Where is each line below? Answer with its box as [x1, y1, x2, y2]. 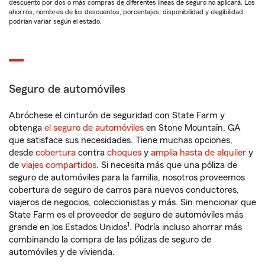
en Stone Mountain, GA [144, 123, 241, 132]
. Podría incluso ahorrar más [130, 222, 242, 232]
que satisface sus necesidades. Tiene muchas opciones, [9, 135, 232, 145]
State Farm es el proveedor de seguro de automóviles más [9, 210, 243, 219]
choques [107, 148, 141, 157]
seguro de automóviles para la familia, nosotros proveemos [9, 173, 245, 182]
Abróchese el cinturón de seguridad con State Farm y [9, 111, 225, 120]
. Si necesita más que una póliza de [96, 160, 237, 170]
